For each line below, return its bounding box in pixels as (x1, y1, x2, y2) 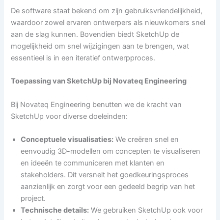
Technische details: (21, 206, 89, 215)
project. (21, 194, 46, 203)
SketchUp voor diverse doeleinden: (11, 111, 128, 121)
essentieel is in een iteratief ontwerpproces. (11, 54, 156, 63)
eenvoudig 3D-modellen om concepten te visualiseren (21, 147, 201, 156)
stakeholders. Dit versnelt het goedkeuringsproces (21, 170, 189, 180)
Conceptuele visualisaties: (21, 135, 114, 144)
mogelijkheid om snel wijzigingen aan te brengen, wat (11, 42, 190, 51)
